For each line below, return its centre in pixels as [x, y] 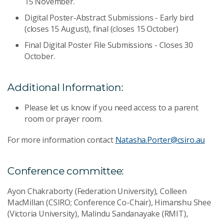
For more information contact [61, 140]
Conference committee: [66, 171]
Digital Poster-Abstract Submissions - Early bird [109, 17]
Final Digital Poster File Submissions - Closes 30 [109, 45]
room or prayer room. [64, 119]
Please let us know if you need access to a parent [111, 107]
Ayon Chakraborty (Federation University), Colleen [97, 191]
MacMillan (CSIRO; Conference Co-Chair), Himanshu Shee [109, 202]
